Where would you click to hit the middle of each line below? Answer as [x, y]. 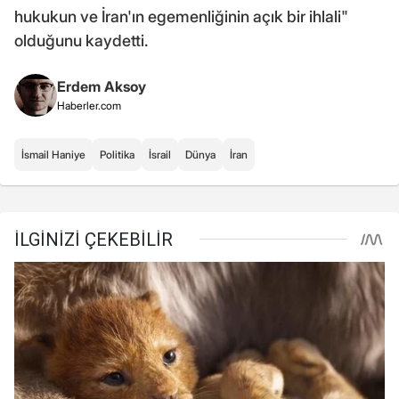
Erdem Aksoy [102, 86]
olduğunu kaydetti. [81, 40]
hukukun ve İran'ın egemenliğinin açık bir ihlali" [181, 16]
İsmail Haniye [53, 154]
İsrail [160, 154]
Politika [117, 154]
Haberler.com [89, 105]
